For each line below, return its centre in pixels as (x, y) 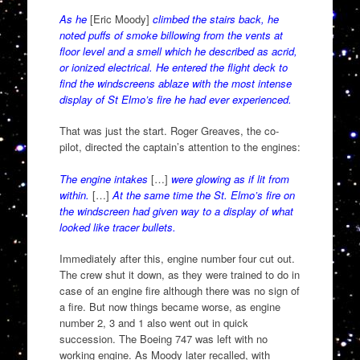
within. (76, 194)
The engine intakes (103, 178)
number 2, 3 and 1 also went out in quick (153, 323)
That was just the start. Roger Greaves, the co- (169, 131)
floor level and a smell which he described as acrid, (178, 51)
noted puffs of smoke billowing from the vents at (171, 35)
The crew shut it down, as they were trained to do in (179, 275)
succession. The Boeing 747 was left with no (163, 339)
